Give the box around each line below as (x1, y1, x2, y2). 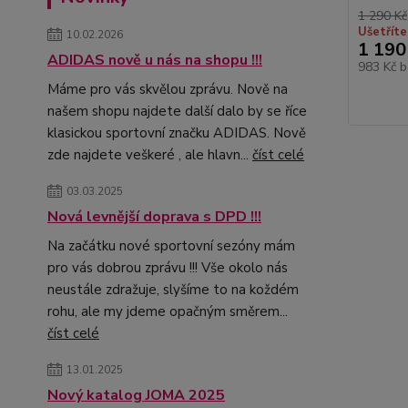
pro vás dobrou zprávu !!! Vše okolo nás (47, 259, 288, 277)
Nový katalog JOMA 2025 (47, 385, 225, 405)
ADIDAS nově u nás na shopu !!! (47, 50, 262, 70)
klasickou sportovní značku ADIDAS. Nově (47, 124, 306, 142)
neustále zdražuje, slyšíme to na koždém (47, 280, 299, 299)
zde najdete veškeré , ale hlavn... (47, 146, 252, 164)
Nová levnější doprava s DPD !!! (47, 207, 261, 227)
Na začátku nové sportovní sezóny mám (47, 237, 295, 255)
